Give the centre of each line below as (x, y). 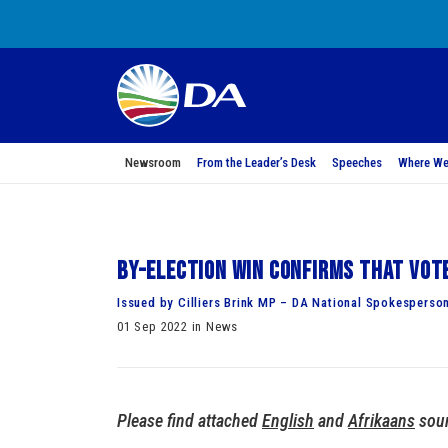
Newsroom (153, 162)
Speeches (357, 162)
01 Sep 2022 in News (178, 326)
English (288, 420)
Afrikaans (381, 420)
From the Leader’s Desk (256, 162)
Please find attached (189, 420)
